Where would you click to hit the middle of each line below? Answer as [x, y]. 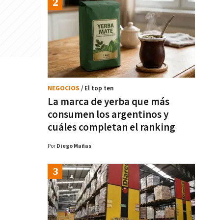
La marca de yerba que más [109, 102]
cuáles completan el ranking [111, 127]
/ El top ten [97, 89]
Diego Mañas [74, 146]
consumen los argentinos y [108, 115]
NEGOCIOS [64, 89]
